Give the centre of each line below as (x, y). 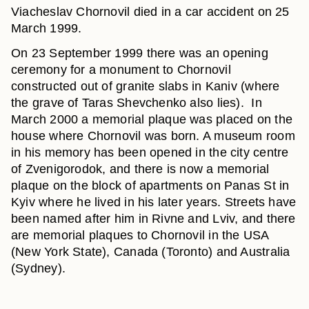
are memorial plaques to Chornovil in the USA (140, 235)
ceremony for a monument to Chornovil (121, 70)
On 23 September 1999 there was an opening (140, 53)
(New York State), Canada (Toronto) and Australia (151, 252)
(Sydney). (40, 268)
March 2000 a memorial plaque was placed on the (152, 119)
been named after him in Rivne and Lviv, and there (153, 219)
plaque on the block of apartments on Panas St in (150, 186)
